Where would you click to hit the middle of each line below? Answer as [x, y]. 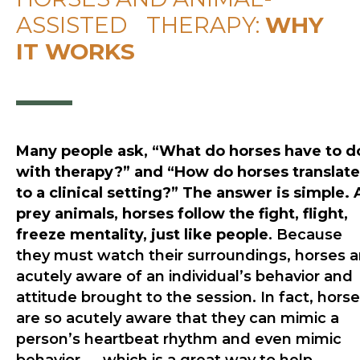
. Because [305, 235]
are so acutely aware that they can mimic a [178, 319]
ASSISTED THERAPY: [141, 25]
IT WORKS [76, 52]
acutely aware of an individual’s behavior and [184, 277]
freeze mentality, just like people [142, 235]
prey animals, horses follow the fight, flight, [182, 214]
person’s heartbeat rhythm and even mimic [179, 340]
